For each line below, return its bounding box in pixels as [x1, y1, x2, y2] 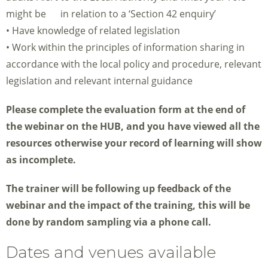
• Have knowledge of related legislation [6, 24, 180, 38]
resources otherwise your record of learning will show [6, 136, 262, 150]
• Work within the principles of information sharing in [6, 41, 245, 54]
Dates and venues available [6, 243, 216, 262]
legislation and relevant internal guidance [6, 74, 193, 88]
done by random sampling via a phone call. [6, 215, 211, 229]
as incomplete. [6, 153, 76, 167]
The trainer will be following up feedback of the [6, 182, 231, 196]
